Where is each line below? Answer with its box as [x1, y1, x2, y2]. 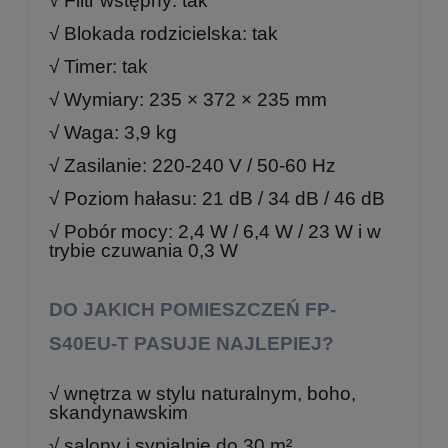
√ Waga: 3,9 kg [49, 121, 177, 143]
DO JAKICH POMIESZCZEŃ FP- [49, 298, 336, 320]
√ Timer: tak [49, 55, 148, 77]
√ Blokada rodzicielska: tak [49, 22, 278, 44]
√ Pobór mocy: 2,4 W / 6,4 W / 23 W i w [49, 220, 381, 242]
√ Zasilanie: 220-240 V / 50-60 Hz [49, 154, 336, 176]
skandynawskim [49, 401, 188, 423]
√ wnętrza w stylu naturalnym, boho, [49, 382, 356, 404]
